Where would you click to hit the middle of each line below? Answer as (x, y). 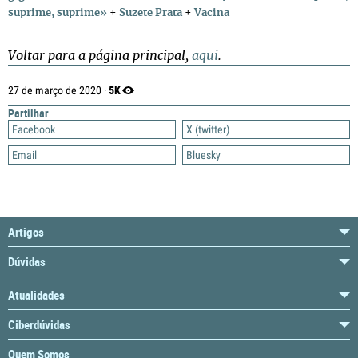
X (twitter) (208, 129)
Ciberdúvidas (39, 324)
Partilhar (28, 113)
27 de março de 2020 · (58, 90)
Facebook (34, 129)
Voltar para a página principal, (100, 56)
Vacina (212, 13)
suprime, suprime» (58, 13)
